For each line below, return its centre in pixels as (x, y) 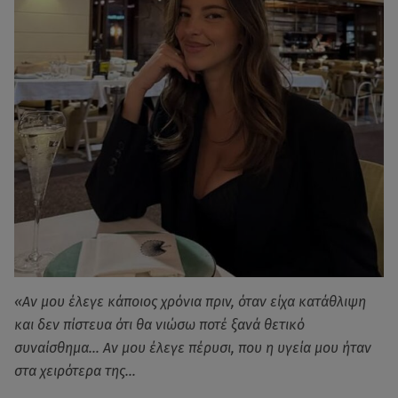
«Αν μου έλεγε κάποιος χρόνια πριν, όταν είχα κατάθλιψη (190, 302)
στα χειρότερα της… (75, 371)
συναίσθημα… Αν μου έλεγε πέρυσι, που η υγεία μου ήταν (193, 348)
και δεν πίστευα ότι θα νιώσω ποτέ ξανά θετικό (159, 325)
